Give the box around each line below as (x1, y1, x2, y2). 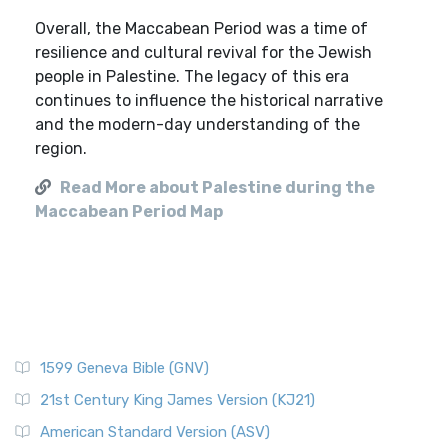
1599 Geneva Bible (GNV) (40, 359, 209, 377)
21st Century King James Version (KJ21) (40, 391, 315, 409)
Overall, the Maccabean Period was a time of (35, 19, 368, 38)
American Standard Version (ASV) (40, 423, 270, 441)
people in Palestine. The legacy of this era (35, 67, 349, 86)
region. (35, 139, 87, 158)
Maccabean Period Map (35, 202, 223, 221)
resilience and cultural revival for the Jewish (35, 43, 372, 62)
